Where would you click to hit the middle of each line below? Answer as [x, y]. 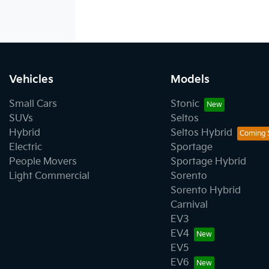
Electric [26, 147]
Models [190, 79]
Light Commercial [49, 176]
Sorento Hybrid [205, 190]
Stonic [185, 104]
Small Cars [33, 104]
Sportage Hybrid [208, 162]
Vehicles [31, 79]
